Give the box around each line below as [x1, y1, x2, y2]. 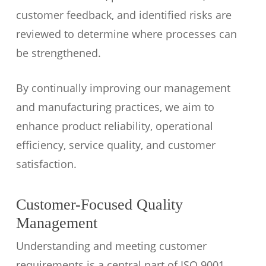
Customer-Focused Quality [15, 196, 183, 213]
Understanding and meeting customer [15, 239, 207, 253]
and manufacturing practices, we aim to [15, 100, 214, 114]
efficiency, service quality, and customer [15, 138, 216, 152]
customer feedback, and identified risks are [15, 8, 232, 22]
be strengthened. [15, 46, 101, 60]
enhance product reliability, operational [15, 119, 213, 133]
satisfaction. [15, 157, 77, 171]
